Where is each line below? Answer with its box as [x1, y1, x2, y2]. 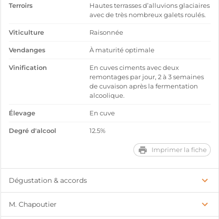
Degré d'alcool [9, 127, 56, 134]
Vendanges [9, 46, 45, 54]
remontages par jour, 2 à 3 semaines [89, 73, 204, 81]
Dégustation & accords [9, 176, 87, 185]
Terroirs [9, 2, 33, 9]
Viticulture [9, 29, 44, 36]
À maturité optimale [89, 46, 155, 54]
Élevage [9, 109, 35, 117]
